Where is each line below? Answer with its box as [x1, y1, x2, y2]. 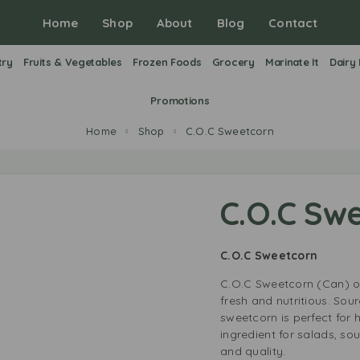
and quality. [220, 344, 286, 358]
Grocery [211, 55, 255, 68]
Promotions [150, 94, 210, 107]
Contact [268, 15, 318, 31]
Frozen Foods [132, 55, 202, 68]
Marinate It [264, 55, 319, 68]
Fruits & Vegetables [22, 55, 122, 68]
